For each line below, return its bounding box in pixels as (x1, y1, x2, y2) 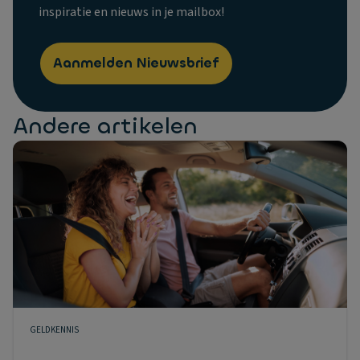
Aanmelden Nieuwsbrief (53, 54, 219, 72)
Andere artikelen (13, 112, 198, 141)
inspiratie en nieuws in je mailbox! (39, 3, 224, 21)
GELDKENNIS (30, 324, 79, 336)
